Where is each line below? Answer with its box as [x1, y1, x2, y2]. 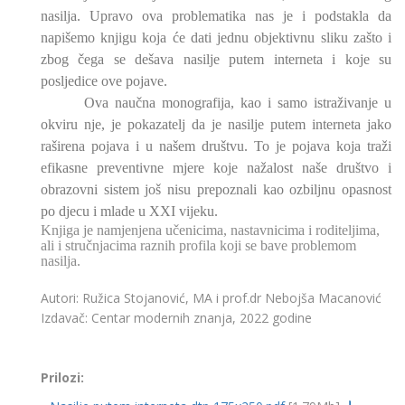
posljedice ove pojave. [41, 73, 167, 89]
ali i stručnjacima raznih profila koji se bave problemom [41, 238, 356, 254]
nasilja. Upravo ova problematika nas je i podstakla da [41, 8, 391, 24]
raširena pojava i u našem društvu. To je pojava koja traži [41, 138, 391, 155]
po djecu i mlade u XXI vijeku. [41, 203, 218, 220]
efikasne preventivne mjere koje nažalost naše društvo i [41, 160, 391, 176]
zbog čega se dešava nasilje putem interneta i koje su [41, 52, 391, 68]
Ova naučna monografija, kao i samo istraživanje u [84, 95, 391, 111]
